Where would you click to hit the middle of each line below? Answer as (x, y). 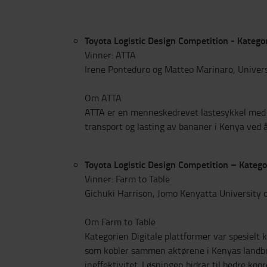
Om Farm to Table (120, 222)
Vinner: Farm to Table (127, 179)
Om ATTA (103, 98)
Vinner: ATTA (110, 55)
